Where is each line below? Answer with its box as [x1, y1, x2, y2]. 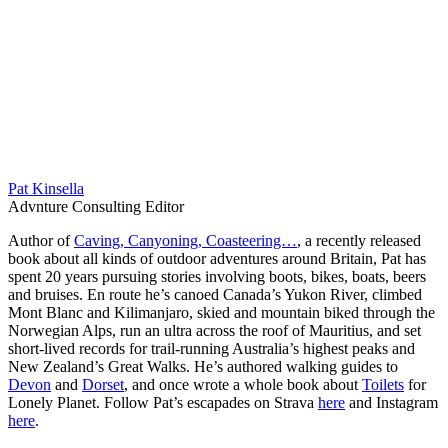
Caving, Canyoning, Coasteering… [74, 231, 297, 249]
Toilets [362, 375, 404, 393]
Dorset [82, 375, 124, 393]
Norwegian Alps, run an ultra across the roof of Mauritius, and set [8, 321, 421, 339]
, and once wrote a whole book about [124, 375, 362, 393]
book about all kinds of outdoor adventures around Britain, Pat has [8, 249, 426, 267]
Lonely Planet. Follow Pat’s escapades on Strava [8, 393, 318, 411]
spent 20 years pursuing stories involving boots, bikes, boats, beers [8, 267, 426, 285]
